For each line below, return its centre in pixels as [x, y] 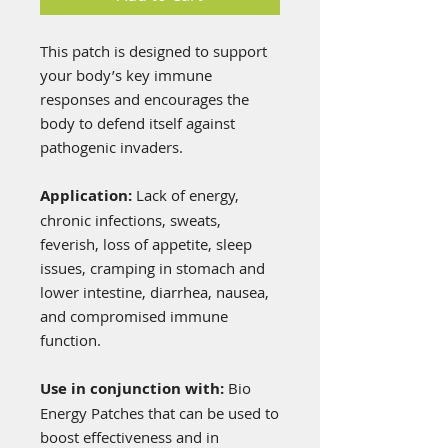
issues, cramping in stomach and [152, 267]
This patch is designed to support [153, 50]
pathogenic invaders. [111, 146]
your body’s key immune [126, 74]
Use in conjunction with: [134, 388]
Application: [88, 195]
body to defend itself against [137, 122]
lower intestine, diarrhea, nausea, [154, 291]
